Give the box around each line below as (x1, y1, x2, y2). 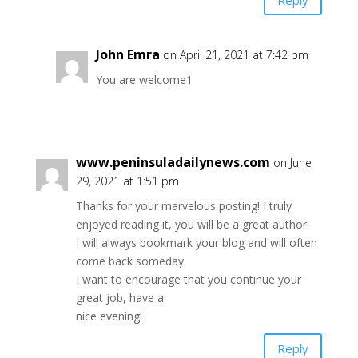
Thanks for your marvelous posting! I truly (75, 198, 292, 213)
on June (272, 155, 312, 170)
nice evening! (75, 308, 142, 324)
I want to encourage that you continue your (75, 272, 301, 287)
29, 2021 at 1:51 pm (75, 173, 179, 189)
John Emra (95, 46, 160, 63)
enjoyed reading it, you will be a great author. (75, 217, 309, 232)
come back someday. (75, 253, 186, 268)
